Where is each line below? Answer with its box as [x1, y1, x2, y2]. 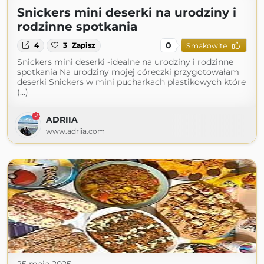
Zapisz [72, 41, 96, 50]
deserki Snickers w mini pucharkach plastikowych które [17, 77, 246, 88]
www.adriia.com [46, 127, 105, 136]
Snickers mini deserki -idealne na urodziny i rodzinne [17, 57, 233, 68]
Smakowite [186, 41, 227, 50]
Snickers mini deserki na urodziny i [17, 5, 236, 20]
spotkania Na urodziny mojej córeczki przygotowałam [17, 67, 239, 78]
